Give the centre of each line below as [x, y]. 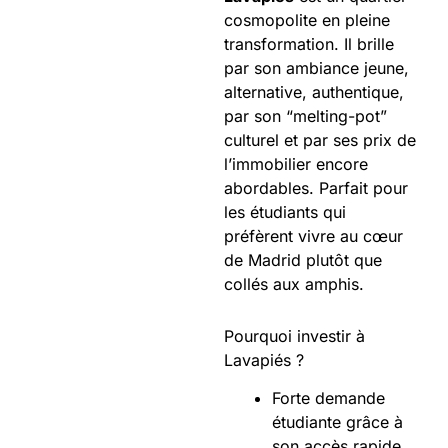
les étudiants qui [285, 211]
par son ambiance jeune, [316, 67]
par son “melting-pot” [305, 115]
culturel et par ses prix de [320, 139]
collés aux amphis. [294, 283]
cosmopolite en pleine [307, 19]
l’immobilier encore [296, 163]
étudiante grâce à [337, 422]
